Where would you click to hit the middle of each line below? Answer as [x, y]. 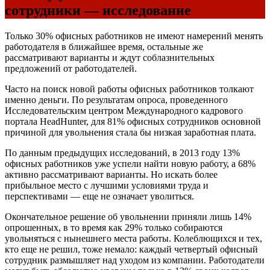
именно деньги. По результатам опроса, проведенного [116, 99]
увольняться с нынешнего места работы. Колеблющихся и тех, [133, 238]
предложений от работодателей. [71, 68]
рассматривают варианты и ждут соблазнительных [110, 57]
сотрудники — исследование [98, 11]
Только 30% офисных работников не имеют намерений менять [134, 36]
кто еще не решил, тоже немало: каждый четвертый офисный [131, 249]
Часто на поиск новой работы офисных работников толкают [129, 89]
